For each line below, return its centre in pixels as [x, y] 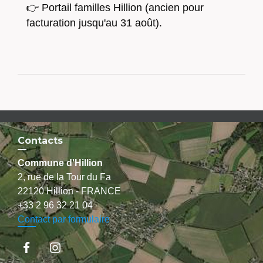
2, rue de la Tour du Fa [64, 177]
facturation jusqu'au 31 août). [96, 23]
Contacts [40, 141]
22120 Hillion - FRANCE [69, 191]
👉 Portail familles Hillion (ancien [103, 8]
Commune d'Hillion [60, 163]
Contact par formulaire [64, 220]
